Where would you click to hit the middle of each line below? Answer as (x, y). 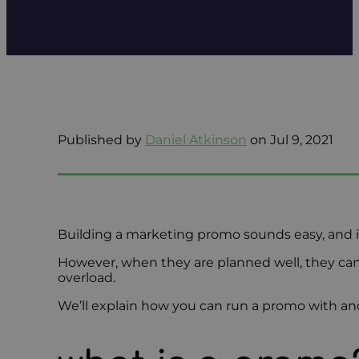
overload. (87, 277)
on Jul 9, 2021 (292, 139)
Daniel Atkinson (196, 139)
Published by (101, 139)
